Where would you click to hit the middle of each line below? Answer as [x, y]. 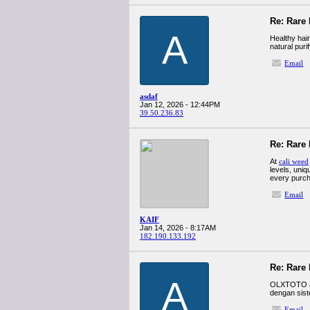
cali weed [294, 161]
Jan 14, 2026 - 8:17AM [178, 228]
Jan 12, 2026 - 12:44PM [180, 104]
